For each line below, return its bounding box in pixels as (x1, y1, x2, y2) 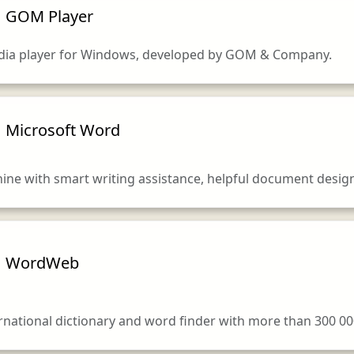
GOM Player (5, 5, 93, 27)
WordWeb (5, 252, 79, 274)
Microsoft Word (5, 119, 120, 141)
